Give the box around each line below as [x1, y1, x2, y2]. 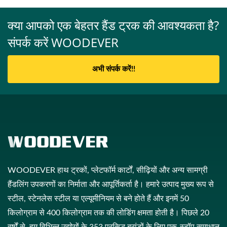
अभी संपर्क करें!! [92, 65, 135, 73]
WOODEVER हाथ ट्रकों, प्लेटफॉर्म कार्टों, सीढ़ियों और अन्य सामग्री [8, 166, 208, 174]
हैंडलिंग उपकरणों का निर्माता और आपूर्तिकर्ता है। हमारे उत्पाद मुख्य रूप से [8, 180, 214, 188]
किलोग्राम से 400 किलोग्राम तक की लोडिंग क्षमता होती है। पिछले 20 [8, 209, 209, 217]
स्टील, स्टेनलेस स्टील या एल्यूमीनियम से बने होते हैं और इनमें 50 [8, 195, 189, 203]
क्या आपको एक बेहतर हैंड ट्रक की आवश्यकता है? [8, 17, 219, 33]
